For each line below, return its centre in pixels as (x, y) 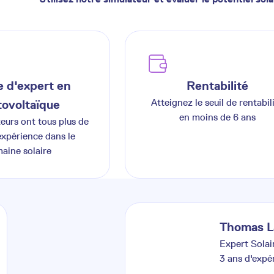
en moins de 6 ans (217, 117)
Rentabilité (217, 86)
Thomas (242, 227)
